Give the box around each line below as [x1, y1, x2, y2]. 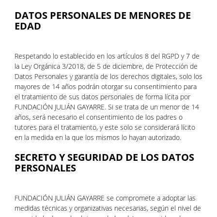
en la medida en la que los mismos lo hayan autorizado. [15, 133, 181, 142]
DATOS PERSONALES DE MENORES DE [15, 9, 191, 22]
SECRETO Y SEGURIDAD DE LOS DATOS [15, 151, 194, 164]
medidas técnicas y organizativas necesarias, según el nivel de [15, 203, 201, 213]
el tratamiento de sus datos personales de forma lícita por [15, 92, 190, 101]
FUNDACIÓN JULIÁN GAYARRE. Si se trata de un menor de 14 [15, 102, 199, 111]
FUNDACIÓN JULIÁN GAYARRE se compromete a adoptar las [15, 193, 196, 202]
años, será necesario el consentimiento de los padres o [15, 112, 183, 122]
